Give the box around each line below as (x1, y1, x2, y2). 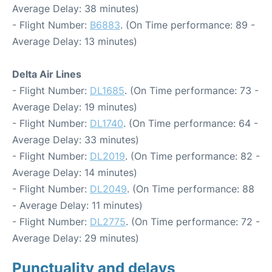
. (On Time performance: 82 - (125, 150, 260, 162)
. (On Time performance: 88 (127, 183, 254, 195)
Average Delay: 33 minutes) (12, 134, 139, 146)
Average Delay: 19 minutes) (12, 101, 137, 113)
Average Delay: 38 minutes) (12, 2, 139, 15)
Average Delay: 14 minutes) (12, 166, 137, 178)
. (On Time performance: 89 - (120, 19, 255, 31)
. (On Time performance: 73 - (124, 84, 259, 97)
